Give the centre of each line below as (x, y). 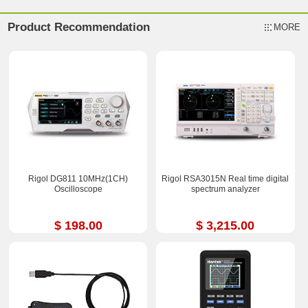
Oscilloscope (78, 189)
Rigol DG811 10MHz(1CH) (78, 178)
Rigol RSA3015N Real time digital (225, 178)
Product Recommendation (79, 27)
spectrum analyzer (225, 189)
